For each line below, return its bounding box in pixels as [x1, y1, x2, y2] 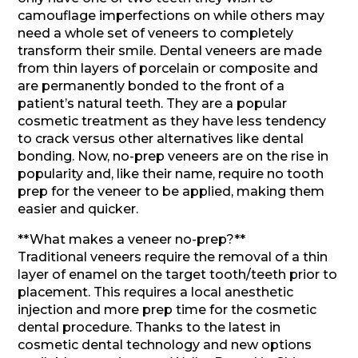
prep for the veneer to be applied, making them [18, 184, 325, 199]
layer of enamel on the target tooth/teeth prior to [18, 267, 338, 282]
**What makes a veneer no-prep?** [18, 232, 246, 247]
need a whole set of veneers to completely [18, 26, 294, 41]
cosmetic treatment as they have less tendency [18, 113, 327, 129]
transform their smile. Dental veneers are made [18, 43, 323, 58]
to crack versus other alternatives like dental [18, 131, 304, 146]
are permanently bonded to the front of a [18, 78, 285, 93]
